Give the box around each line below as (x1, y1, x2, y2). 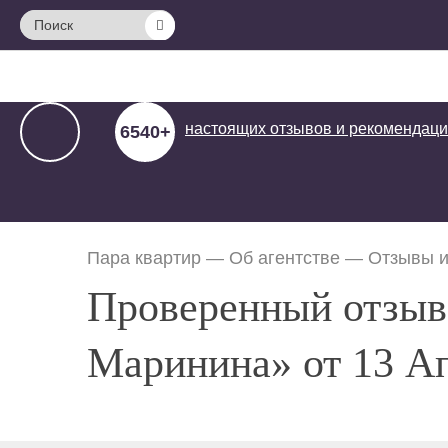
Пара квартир (87, 248, 201, 268)
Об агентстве (229, 248, 340, 268)
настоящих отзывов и (185, 120, 345, 138)
